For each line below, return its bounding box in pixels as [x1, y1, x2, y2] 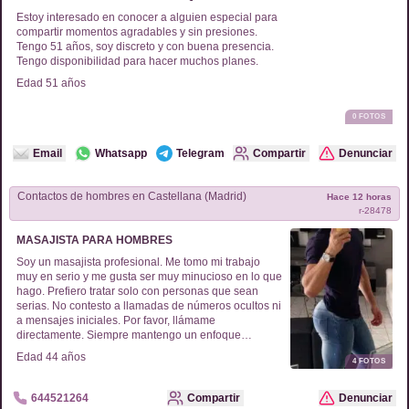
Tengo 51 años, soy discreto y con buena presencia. [16, 40, 274, 53]
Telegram [175, 147, 225, 160]
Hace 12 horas [327, 192, 392, 202]
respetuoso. [16, 343, 75, 356]
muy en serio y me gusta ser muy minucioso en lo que [16, 270, 282, 283]
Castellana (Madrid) [204, 190, 246, 203]
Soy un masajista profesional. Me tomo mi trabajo [16, 256, 260, 268]
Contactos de [17, 190, 86, 203]
